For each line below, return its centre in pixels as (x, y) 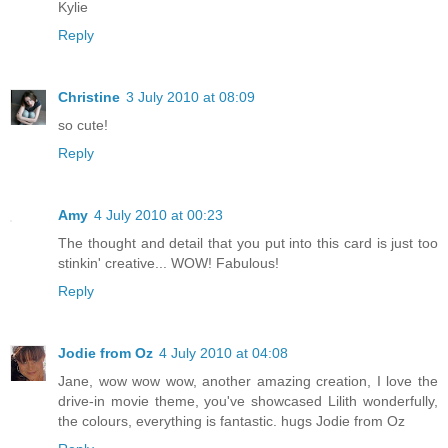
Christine (89, 96)
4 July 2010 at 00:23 (158, 214)
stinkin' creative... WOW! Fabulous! (168, 262)
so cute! (83, 124)
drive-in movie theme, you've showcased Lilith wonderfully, (248, 400)
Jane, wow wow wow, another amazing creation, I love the (248, 380)
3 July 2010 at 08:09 (190, 96)
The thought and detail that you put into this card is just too (248, 242)
